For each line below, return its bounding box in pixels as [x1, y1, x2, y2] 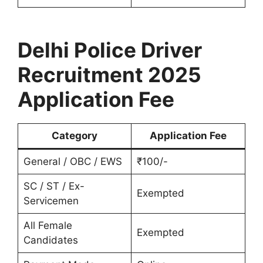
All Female [23, 219, 72, 231]
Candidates [23, 234, 78, 246]
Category [52, 129, 97, 141]
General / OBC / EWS [23, 155, 122, 167]
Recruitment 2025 [18, 62, 201, 87]
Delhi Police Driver [18, 37, 202, 62]
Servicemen [23, 194, 79, 207]
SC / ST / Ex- [23, 180, 85, 192]
